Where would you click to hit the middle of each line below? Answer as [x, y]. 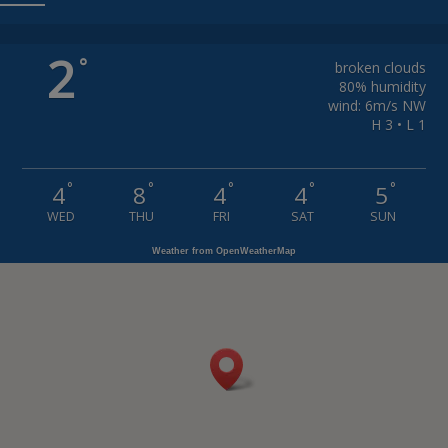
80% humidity [382, 86]
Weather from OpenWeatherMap [224, 251]
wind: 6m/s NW [376, 105]
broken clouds [380, 67]
